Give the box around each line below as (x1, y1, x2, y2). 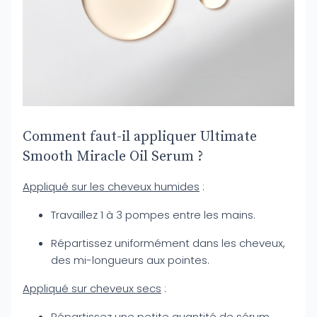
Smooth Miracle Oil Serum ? (23, 148, 203, 166)
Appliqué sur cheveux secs (23, 281, 161, 296)
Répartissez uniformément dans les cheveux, (51, 236, 285, 250)
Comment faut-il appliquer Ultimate (23, 128, 257, 146)
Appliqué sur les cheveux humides (23, 179, 200, 194)
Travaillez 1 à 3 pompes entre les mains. (51, 207, 255, 222)
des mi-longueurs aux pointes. (51, 253, 209, 267)
